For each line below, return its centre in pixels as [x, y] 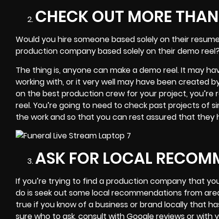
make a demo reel [144, 70]
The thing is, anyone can [63, 70]
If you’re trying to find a [61, 181]
